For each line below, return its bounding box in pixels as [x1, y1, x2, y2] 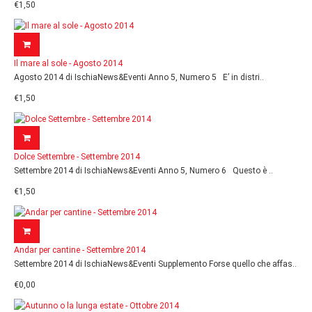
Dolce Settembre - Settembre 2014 [14, 152, 140, 162]
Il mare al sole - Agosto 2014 [14, 58, 123, 68]
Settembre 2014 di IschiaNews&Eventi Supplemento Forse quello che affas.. [14, 259, 297, 269]
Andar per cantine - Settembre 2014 [14, 245, 146, 255]
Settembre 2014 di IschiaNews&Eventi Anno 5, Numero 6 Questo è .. [14, 166, 273, 175]
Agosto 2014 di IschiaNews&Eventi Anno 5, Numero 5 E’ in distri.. [14, 72, 264, 82]
